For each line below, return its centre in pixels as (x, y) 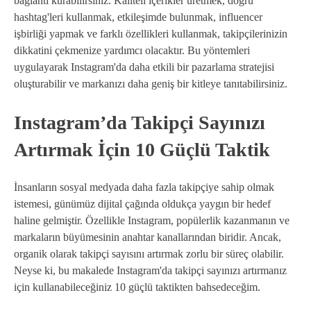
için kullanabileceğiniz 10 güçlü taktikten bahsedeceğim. (137, 287)
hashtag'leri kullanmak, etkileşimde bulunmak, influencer (138, 17)
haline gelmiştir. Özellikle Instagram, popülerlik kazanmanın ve (152, 220)
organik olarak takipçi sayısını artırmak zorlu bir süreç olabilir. (149, 254)
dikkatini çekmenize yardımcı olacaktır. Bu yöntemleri (132, 50)
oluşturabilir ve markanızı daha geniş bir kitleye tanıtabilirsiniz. (151, 83)
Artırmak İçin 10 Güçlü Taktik (142, 149)
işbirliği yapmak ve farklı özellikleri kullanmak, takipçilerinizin (151, 33)
